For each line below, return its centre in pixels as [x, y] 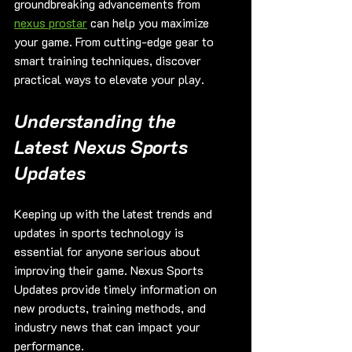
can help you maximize [150, 22]
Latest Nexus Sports [103, 146]
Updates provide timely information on [117, 288]
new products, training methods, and [112, 307]
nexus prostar [51, 22]
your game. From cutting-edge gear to [115, 41]
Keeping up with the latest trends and [115, 213]
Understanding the [97, 120]
